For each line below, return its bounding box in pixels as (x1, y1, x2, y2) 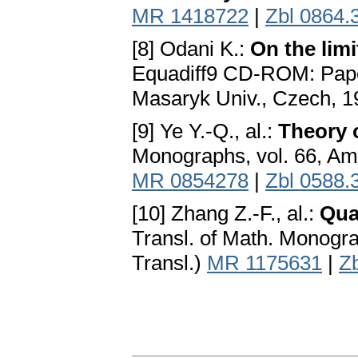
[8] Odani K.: (132, 37, 250, 62)
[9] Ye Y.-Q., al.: (132, 119, 278, 144)
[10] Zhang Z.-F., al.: (132, 201, 320, 226)
